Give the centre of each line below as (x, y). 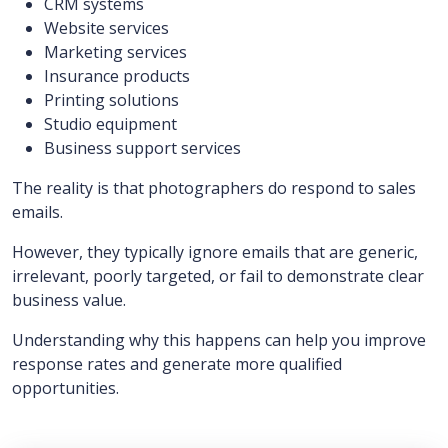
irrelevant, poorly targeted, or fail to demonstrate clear (218, 276)
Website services (106, 28)
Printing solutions (111, 100)
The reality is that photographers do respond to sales (214, 188)
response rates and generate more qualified (177, 364)
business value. (69, 300)
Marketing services (115, 52)
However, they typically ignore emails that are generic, (215, 252)
